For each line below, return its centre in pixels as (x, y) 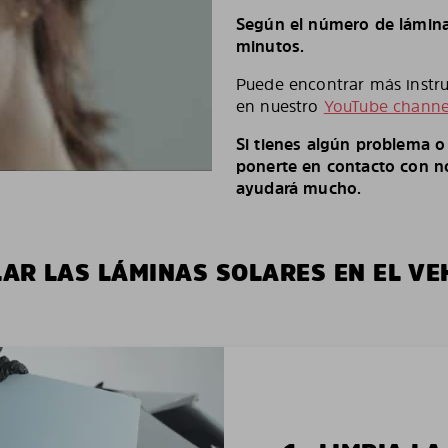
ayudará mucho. (299, 187)
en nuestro (280, 105)
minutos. (270, 45)
